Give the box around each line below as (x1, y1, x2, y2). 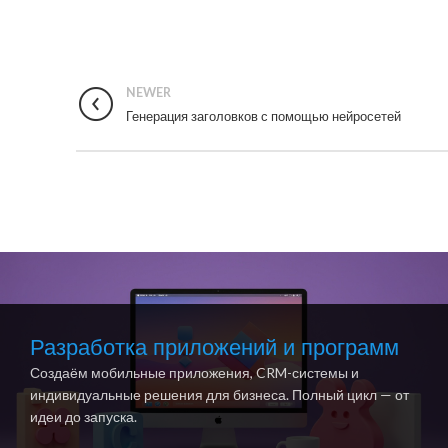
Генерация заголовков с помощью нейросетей (126, 107, 401, 125)
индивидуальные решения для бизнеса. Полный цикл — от (30, 386, 409, 404)
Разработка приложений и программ (30, 332, 399, 364)
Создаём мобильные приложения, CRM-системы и (30, 364, 359, 382)
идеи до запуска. (30, 408, 137, 426)
